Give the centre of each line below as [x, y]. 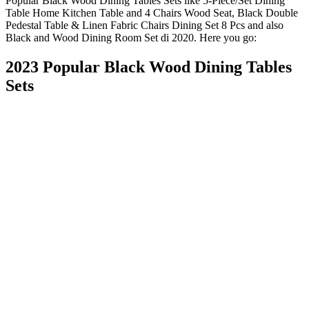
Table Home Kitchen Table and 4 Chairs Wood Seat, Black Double [152, 12]
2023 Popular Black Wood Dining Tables [149, 67]
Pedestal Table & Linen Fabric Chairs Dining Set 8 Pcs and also [144, 25]
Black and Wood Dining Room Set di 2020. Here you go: [131, 37]
